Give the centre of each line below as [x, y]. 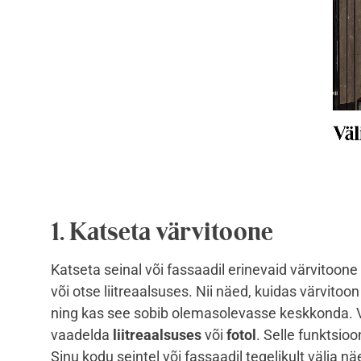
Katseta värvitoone [171, 232]
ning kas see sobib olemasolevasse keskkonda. [203, 313]
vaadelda [82, 335]
